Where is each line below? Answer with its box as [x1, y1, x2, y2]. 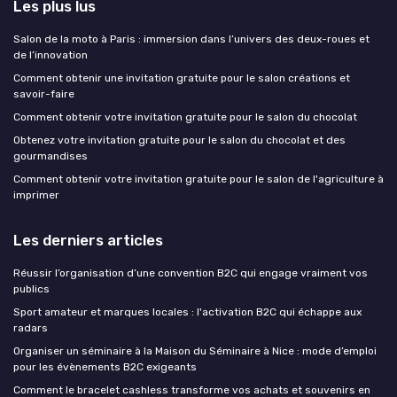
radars [13, 322, 48, 335]
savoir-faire [13, 88, 74, 101]
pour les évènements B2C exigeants [13, 361, 197, 374]
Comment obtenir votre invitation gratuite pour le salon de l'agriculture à [13, 173, 384, 186]
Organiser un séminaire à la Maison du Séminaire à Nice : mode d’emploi [13, 345, 377, 358]
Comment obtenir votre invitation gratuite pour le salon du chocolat [13, 111, 357, 124]
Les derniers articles [13, 231, 163, 250]
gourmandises [13, 150, 88, 163]
